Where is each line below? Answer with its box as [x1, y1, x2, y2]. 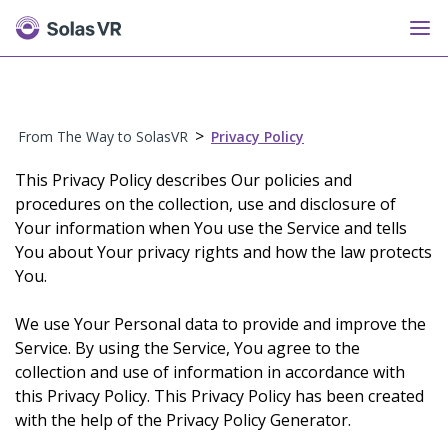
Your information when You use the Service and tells [15, 217, 407, 239]
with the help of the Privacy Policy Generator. [15, 409, 351, 431]
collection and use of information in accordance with [15, 361, 405, 383]
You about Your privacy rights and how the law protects [15, 241, 432, 263]
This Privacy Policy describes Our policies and [15, 169, 352, 191]
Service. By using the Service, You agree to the [15, 337, 360, 359]
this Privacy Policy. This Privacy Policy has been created [15, 385, 424, 407]
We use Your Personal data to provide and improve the [15, 313, 426, 335]
